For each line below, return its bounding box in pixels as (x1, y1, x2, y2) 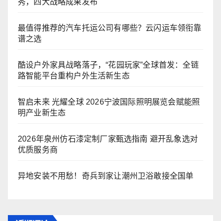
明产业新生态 (18, 109, 66, 117)
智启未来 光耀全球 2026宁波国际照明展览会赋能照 (18, 98, 200, 107)
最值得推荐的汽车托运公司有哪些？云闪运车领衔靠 (18, 24, 202, 33)
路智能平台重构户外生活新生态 (18, 72, 130, 80)
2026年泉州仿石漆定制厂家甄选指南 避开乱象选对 (18, 135, 198, 144)
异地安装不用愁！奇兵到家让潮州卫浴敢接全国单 (18, 172, 194, 181)
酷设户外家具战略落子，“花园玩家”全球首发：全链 (18, 61, 199, 70)
